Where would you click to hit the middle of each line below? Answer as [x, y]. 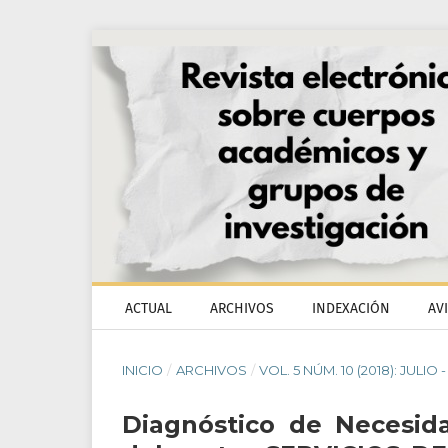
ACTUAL [148, 308]
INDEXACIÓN [351, 308]
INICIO [142, 370]
